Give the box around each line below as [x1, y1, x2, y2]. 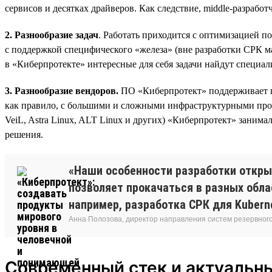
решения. [5, 129, 43, 140]
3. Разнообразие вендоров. [5, 85, 121, 96]
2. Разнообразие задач [5, 29, 98, 40]
